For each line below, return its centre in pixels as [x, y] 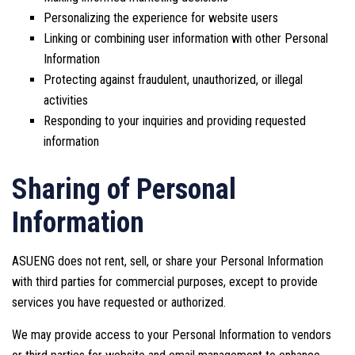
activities [66, 101]
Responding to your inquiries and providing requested [175, 121]
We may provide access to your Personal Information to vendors [172, 335]
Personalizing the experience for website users [161, 18]
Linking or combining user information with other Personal [186, 39]
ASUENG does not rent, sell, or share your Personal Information [168, 261]
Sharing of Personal [124, 190]
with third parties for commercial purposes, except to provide [165, 282]
